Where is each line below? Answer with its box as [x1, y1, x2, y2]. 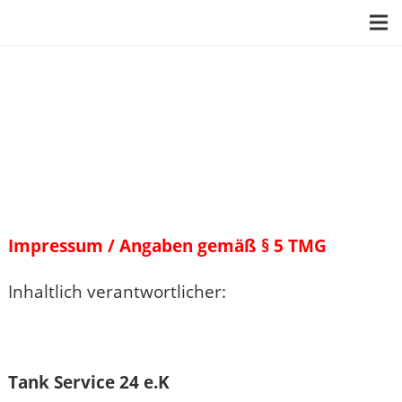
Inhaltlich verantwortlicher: [8, 280, 226, 303]
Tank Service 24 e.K [8, 371, 170, 394]
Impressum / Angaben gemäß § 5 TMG [8, 234, 327, 258]
